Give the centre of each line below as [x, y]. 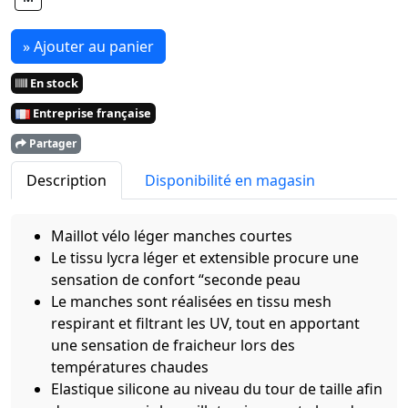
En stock [53, 82]
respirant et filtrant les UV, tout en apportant [205, 323]
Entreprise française [91, 112]
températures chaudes [130, 367]
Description [66, 180]
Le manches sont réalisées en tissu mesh [191, 301]
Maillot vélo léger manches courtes [172, 235]
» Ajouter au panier [88, 46]
